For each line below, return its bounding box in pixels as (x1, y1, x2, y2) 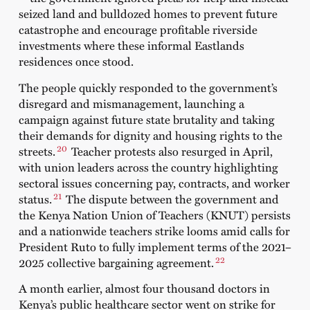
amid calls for (217, 221, 290, 239)
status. (18, 190, 52, 207)
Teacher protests (71, 142, 156, 159)
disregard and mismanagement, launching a (18, 94, 244, 111)
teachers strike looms (109, 221, 218, 239)
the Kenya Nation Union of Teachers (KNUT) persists (18, 206, 291, 223)
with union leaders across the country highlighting (18, 158, 278, 175)
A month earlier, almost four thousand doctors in (18, 280, 270, 297)
